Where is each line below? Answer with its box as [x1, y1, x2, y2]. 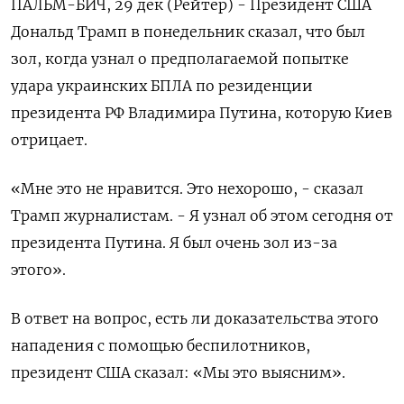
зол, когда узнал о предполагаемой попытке [11, 50, 349, 69]
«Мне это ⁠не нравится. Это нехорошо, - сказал [11, 179, 363, 198]
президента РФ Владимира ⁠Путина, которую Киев [11, 104, 392, 123]
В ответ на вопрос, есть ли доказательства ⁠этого [11, 309, 379, 328]
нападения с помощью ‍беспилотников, [11, 336, 310, 355]
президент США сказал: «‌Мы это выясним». [11, 363, 345, 382]
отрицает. [11, 131, 87, 150]
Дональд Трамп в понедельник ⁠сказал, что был [11, 23, 365, 41]
